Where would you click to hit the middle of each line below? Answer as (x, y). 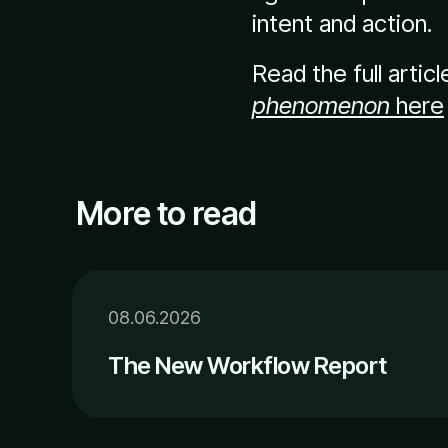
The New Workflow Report (247, 365)
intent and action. (342, 23)
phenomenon (321, 105)
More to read (166, 213)
